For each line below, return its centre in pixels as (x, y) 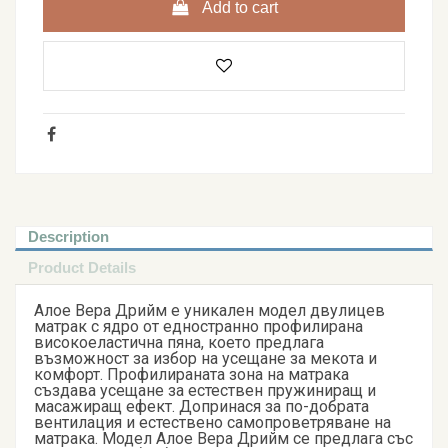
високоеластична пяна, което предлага (179, 343)
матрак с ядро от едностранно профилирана (198, 327)
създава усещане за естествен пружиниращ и (205, 391)
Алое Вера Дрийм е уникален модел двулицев (209, 311)
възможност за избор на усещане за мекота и (205, 359)
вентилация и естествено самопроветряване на (212, 423)
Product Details (82, 267)
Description (68, 237)
